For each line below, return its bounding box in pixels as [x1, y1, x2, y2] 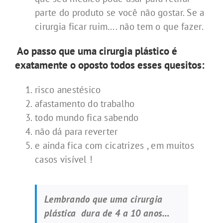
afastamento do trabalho [35, 97, 135, 110]
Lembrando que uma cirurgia [44, 193, 163, 205]
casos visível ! [35, 153, 93, 165]
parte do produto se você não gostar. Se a [35, 6, 205, 18]
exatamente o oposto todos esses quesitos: [15, 58, 205, 72]
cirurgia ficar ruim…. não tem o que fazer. [35, 20, 204, 32]
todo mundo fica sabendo [35, 111, 139, 123]
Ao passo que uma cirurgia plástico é [15, 44, 177, 58]
